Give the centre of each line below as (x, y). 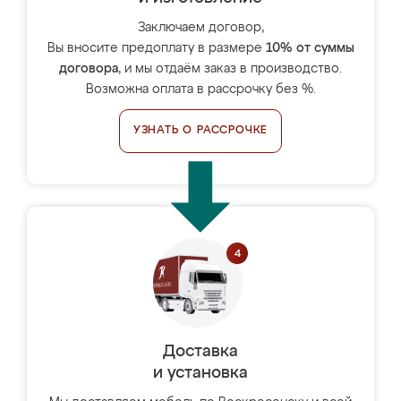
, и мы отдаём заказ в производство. (230, 69)
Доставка (200, 352)
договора (89, 69)
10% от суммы (310, 48)
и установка (200, 373)
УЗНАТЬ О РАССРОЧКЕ (200, 131)
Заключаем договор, (200, 28)
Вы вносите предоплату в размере (156, 48)
